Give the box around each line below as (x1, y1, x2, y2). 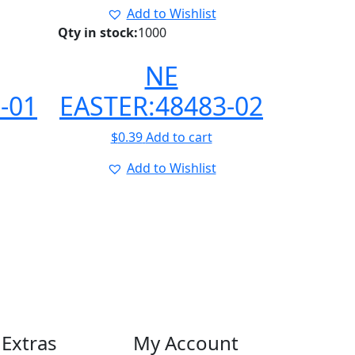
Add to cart (145, 128, 212, 146)
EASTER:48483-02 (59, 89, 263, 123)
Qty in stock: (58, 24, 138, 41)
